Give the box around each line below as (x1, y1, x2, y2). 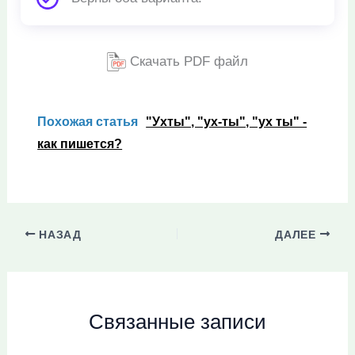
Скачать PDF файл (126, 53, 248, 69)
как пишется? (37, 137, 123, 151)
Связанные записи (89, 309, 266, 334)
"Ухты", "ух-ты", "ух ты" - (146, 115, 307, 129)
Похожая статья (37, 115, 139, 129)
